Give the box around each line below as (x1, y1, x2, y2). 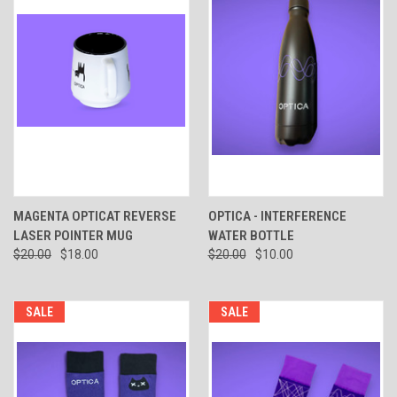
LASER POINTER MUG (13, 228, 133, 245)
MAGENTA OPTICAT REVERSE (13, 208, 176, 225)
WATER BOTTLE (207, 228, 294, 245)
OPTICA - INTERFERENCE (207, 208, 346, 225)
